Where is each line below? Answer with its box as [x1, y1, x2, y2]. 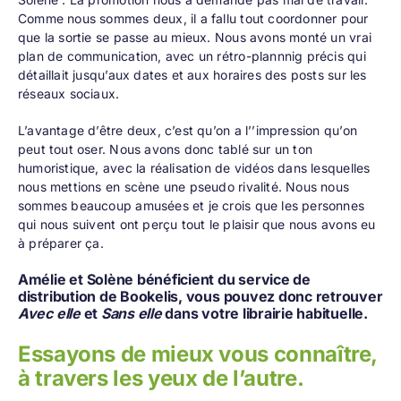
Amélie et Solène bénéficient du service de [17, 270, 311, 289]
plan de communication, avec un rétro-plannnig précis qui [17, 48, 366, 64]
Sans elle [100, 304, 162, 323]
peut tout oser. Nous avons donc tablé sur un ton [17, 141, 313, 158]
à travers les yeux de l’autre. [17, 364, 304, 391]
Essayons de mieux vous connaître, [17, 340, 378, 367]
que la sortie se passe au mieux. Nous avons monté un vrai [17, 30, 371, 46]
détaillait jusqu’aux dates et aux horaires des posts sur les [17, 67, 367, 83]
